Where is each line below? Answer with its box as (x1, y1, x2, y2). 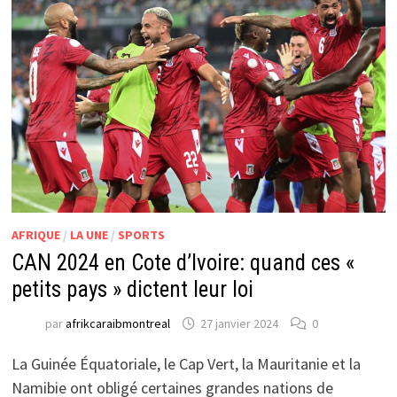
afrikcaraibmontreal (65, 315, 170, 332)
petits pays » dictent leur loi (11, 276, 253, 302)
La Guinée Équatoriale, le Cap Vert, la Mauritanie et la (11, 353, 361, 374)
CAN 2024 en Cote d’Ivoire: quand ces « (11, 249, 354, 276)
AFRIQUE (11, 226, 60, 243)
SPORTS (117, 226, 165, 243)
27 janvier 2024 (199, 315, 278, 332)
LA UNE (69, 226, 108, 243)
